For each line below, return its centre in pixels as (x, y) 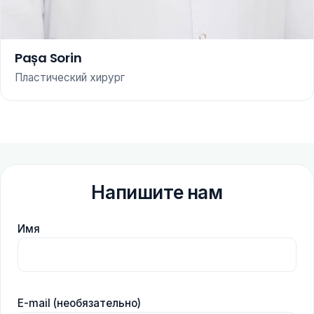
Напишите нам (157, 192)
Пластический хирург (70, 77)
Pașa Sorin (48, 57)
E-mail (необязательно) (79, 303)
